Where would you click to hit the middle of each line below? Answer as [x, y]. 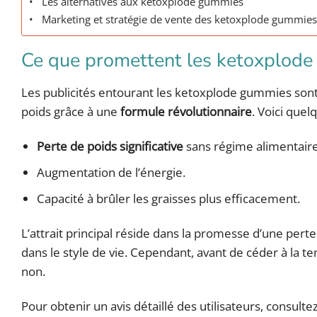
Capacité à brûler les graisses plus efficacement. [169, 198]
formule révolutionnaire [186, 111]
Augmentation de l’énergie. [111, 172]
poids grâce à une [71, 111]
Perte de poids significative [110, 146]
